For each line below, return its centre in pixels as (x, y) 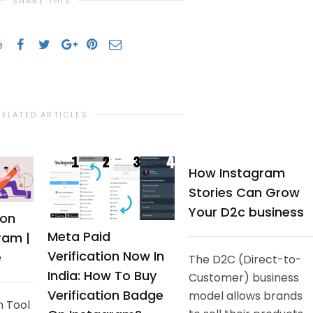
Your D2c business (248, 212)
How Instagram (237, 173)
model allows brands (246, 296)
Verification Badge (105, 295)
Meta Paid (79, 236)
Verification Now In (106, 256)
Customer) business (244, 277)
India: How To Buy (102, 275)
